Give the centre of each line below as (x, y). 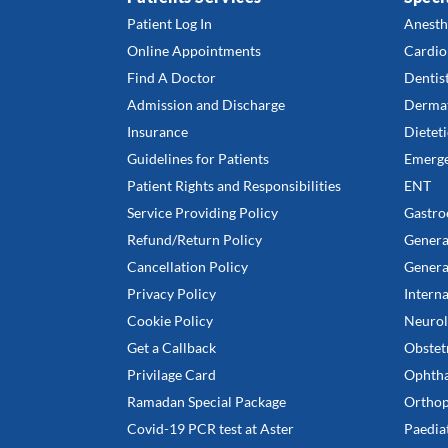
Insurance (157, 131)
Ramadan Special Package (206, 401)
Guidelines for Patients (198, 158)
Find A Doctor (171, 77)
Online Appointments (194, 50)
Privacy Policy (171, 293)
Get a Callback (171, 347)
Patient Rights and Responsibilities (234, 185)
